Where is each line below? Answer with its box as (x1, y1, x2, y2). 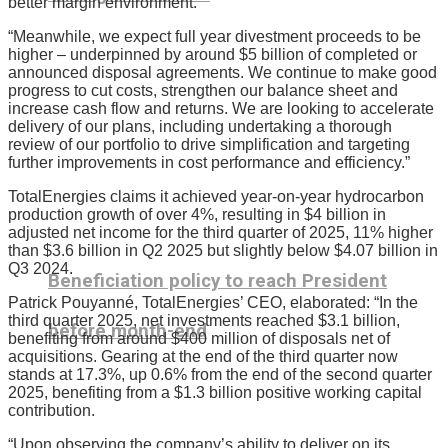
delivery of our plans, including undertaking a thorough (8, 117, 392, 135)
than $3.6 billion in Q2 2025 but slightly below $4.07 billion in (8, 241, 438, 259)
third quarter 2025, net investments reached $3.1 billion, (8, 311, 400, 329)
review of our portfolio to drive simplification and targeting (8, 135, 410, 153)
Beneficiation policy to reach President (48, 270, 387, 293)
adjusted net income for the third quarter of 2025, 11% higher (8, 223, 433, 241)
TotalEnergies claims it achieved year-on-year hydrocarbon (8, 187, 424, 205)
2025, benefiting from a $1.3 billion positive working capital (8, 383, 422, 401)
